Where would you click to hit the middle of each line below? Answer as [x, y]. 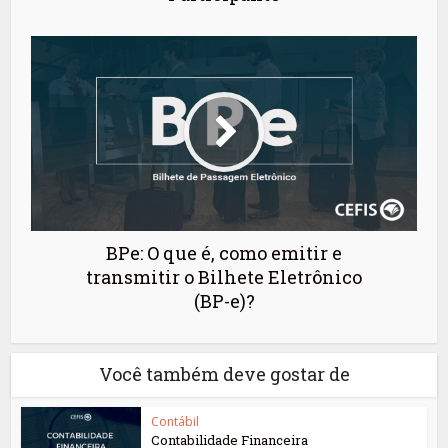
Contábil [175, 421]
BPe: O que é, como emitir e [224, 252]
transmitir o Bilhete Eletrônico [224, 276]
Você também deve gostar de [224, 373]
